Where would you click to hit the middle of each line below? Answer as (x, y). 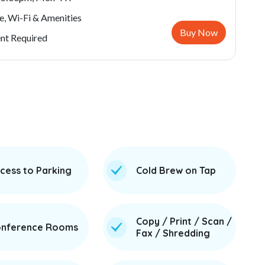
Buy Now (198, 32)
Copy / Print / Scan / (184, 221)
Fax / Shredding (173, 233)
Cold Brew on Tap (176, 170)
